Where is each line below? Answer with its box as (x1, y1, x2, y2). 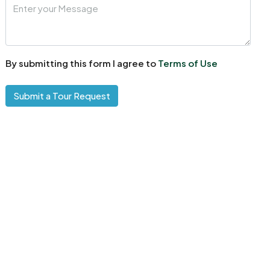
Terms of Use (158, 57, 218, 69)
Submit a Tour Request (13, 89, 111, 101)
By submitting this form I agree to (5, 57, 159, 69)
